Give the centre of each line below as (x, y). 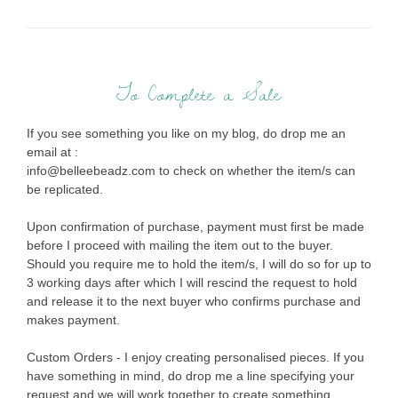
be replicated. (64, 190)
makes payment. (73, 320)
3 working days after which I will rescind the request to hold (191, 283)
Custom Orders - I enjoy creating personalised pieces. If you (195, 358)
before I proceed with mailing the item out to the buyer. (179, 246)
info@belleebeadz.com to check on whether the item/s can (191, 171)
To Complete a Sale (199, 94)
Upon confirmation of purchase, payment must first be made (195, 227)
